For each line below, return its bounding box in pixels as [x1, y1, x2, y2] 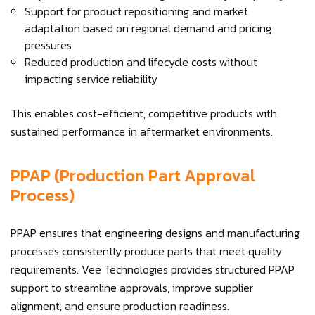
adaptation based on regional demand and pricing [25, 20, 271, 37]
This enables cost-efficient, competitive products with [11, 105, 277, 122]
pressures [25, 37, 72, 53]
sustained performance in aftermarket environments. [11, 123, 273, 140]
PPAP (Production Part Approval [11, 163, 255, 188]
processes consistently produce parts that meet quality [11, 243, 282, 259]
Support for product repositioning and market [25, 3, 248, 20]
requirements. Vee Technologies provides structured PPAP [11, 261, 295, 278]
